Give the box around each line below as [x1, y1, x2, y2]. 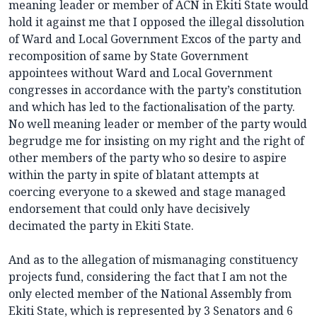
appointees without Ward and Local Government [8, 65, 272, 81]
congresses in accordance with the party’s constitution [8, 82, 301, 98]
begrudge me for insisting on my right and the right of [8, 133, 304, 149]
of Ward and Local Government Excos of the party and [8, 31, 301, 47]
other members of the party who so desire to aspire [8, 150, 287, 166]
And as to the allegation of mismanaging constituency [8, 252, 298, 268]
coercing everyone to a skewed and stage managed [8, 184, 286, 200]
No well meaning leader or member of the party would [8, 116, 307, 132]
